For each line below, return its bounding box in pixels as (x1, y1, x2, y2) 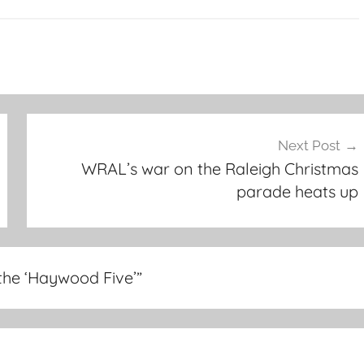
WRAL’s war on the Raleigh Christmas (80, 158, 358, 180)
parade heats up (236, 181, 358, 202)
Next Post (277, 137, 340, 154)
